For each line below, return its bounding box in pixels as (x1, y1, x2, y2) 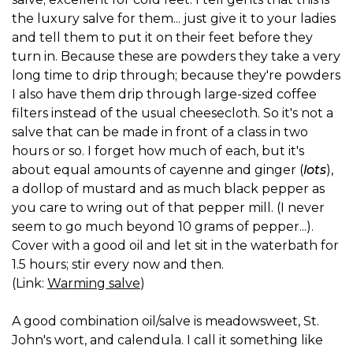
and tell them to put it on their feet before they (12, 29, 313, 45)
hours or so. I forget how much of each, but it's (12, 143, 304, 158)
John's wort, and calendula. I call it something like (12, 332, 323, 347)
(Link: (12, 275, 47, 291)
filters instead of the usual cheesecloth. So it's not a (12, 105, 333, 121)
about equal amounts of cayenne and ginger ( (12, 162, 303, 177)
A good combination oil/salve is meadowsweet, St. (12, 313, 319, 329)
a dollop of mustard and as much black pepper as (12, 180, 325, 196)
